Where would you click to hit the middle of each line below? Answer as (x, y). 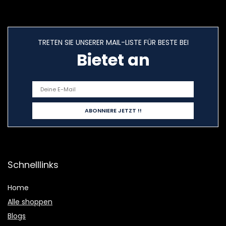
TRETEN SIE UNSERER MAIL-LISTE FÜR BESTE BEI (113, 43)
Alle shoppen (30, 202)
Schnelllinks (33, 165)
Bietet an (113, 60)
